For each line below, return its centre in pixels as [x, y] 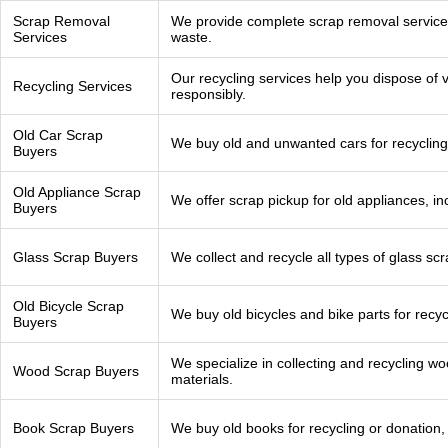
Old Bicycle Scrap [68, 306]
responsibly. [208, 94]
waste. [191, 37]
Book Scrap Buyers [73, 428]
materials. [202, 379]
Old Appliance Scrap [77, 192]
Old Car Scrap [58, 135]
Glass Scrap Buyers [75, 257]
